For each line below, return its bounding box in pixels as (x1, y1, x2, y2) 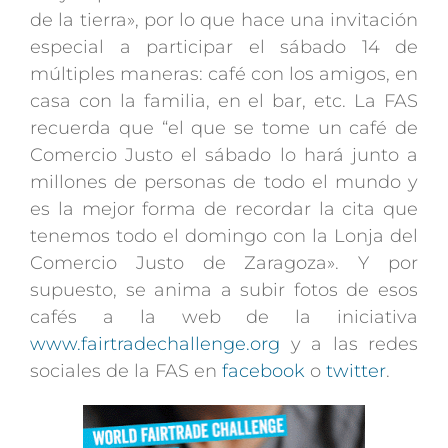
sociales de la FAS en (30, 359, 222, 382)
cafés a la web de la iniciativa (30, 305, 418, 328)
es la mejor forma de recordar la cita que (30, 197, 418, 220)
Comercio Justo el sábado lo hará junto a (30, 143, 418, 166)
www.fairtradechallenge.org (30, 332, 280, 355)
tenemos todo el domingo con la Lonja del (30, 224, 418, 247)
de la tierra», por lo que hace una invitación (30, 8, 418, 31)
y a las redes (280, 332, 418, 355)
